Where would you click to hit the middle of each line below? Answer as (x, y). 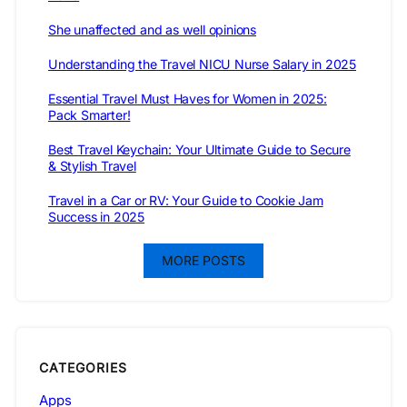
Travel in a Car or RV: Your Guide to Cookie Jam (186, 200)
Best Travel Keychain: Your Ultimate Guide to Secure (199, 149)
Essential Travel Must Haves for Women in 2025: (188, 98)
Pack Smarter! (89, 114)
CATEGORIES (83, 368)
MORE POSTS (203, 260)
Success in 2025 (97, 216)
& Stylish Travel (92, 165)
